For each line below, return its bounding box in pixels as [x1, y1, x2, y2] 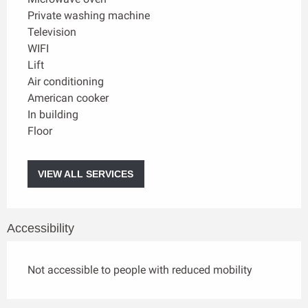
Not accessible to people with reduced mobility [27, 263, 252, 277]
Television [27, 25, 76, 38]
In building [27, 107, 78, 121]
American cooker [27, 91, 109, 104]
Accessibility [7, 221, 74, 236]
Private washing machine [27, 8, 150, 22]
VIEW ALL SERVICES [38, 168, 134, 180]
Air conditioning [27, 74, 104, 88]
